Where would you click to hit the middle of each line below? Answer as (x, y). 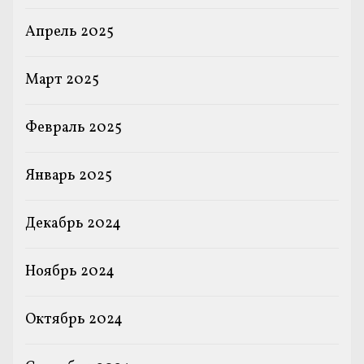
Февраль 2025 (74, 128)
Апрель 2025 (69, 32)
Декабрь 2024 (73, 223)
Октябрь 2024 (74, 319)
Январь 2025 (69, 175)
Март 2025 (62, 80)
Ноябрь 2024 (70, 271)
